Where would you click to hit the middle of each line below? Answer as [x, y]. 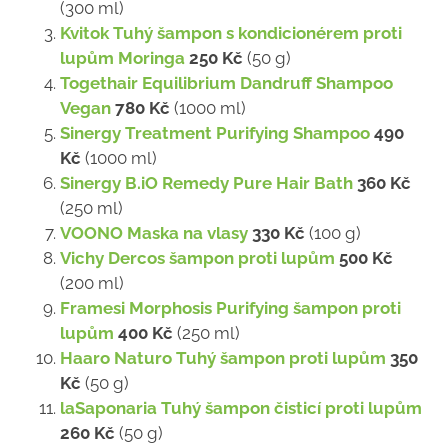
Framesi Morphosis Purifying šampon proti [230, 307]
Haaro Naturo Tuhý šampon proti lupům [223, 357]
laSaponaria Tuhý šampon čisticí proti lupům [241, 407]
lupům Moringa [122, 57]
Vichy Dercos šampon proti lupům [197, 257]
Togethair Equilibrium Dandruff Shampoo [226, 82]
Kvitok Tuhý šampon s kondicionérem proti [231, 32]
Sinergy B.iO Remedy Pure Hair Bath [206, 182]
